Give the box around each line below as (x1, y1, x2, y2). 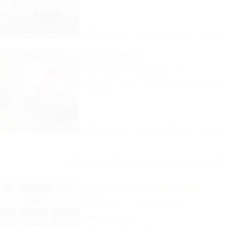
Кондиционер (143, 78, 188, 86)
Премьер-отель (84, 183, 161, 194)
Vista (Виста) (84, 48, 145, 59)
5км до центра (84, 213, 132, 221)
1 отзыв (84, 90, 109, 98)
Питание (84, 78, 112, 86)
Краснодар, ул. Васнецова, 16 (84, 202, 184, 210)
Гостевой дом (84, 59, 134, 67)
